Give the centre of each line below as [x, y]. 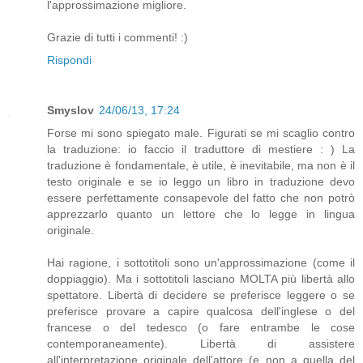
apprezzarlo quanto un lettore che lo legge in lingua [201, 214]
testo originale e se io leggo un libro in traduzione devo [201, 181]
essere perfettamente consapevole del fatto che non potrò [201, 197]
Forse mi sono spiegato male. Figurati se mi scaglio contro [201, 132]
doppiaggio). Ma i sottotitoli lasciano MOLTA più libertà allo [201, 278]
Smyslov [70, 110]
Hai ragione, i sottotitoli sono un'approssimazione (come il [201, 262]
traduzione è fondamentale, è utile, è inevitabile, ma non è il [201, 165]
